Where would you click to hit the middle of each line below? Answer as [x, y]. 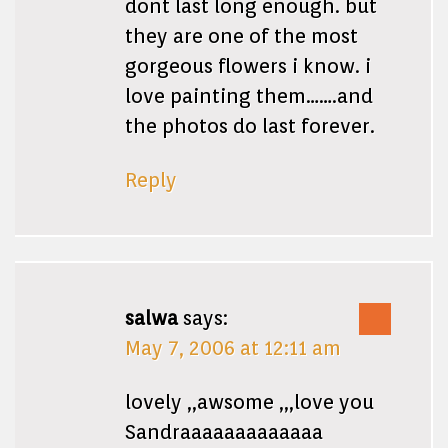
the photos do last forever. [250, 126]
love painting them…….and [249, 96]
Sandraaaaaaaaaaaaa [224, 432]
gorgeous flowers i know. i [248, 66]
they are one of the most [241, 36]
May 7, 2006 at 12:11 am [233, 348]
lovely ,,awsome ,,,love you [249, 402]
